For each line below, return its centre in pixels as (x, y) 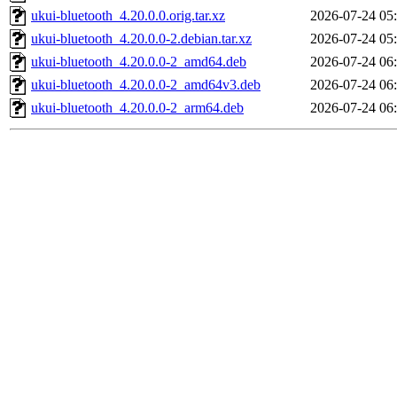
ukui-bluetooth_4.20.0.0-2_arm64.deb (137, 108)
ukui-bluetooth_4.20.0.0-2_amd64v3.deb (146, 85)
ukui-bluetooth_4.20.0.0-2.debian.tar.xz (141, 39)
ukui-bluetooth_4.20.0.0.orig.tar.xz (128, 16)
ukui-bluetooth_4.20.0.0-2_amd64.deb (139, 62)
